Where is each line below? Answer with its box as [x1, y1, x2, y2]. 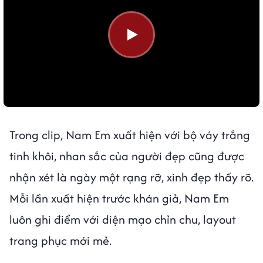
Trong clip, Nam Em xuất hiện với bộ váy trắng [9, 126, 250, 143]
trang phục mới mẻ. [9, 231, 114, 249]
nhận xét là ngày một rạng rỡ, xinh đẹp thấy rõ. [9, 168, 254, 186]
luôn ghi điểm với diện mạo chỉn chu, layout [9, 210, 236, 228]
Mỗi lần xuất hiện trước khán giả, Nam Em [9, 189, 229, 207]
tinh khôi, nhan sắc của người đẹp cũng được [9, 147, 244, 164]
